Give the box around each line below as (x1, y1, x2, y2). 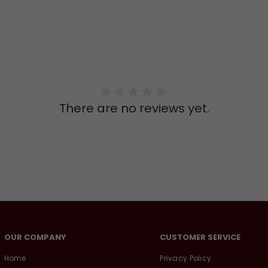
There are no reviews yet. (59, 100, 209, 117)
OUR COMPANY (4, 232, 66, 243)
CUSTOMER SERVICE (160, 232, 241, 243)
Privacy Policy (160, 253, 212, 264)
